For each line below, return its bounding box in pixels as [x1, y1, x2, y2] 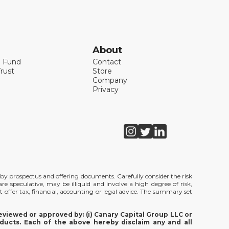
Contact [92, 57, 121, 66]
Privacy [92, 85, 119, 94]
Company [92, 76, 127, 85]
